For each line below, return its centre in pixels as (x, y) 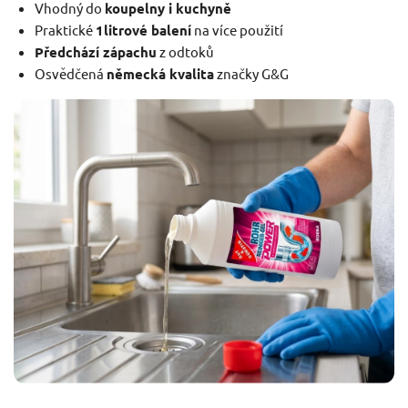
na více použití (237, 29)
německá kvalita (160, 73)
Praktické (65, 29)
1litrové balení (143, 30)
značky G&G (251, 73)
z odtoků (185, 51)
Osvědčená (70, 73)
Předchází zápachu (95, 51)
